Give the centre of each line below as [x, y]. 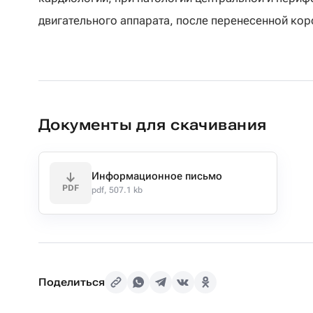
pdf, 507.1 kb [117, 190]
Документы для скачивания [153, 125]
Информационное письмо [157, 176]
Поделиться [72, 282]
